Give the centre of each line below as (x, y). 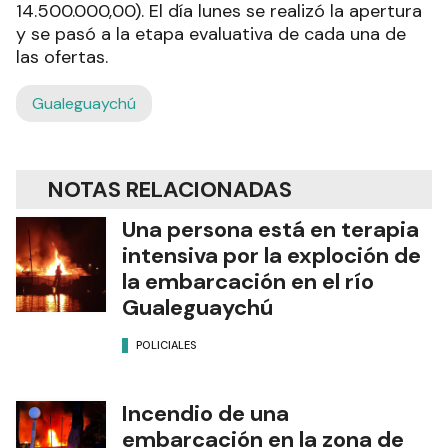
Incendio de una (205, 414)
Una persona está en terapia (270, 230)
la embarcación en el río (248, 282)
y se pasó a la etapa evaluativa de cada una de (211, 34)
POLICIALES (166, 344)
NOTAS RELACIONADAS (170, 190)
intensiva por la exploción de (271, 256)
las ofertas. (62, 57)
